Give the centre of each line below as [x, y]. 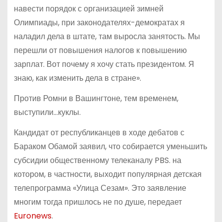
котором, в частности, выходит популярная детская [108, 174]
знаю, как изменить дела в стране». [77, 78]
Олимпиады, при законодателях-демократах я [99, 23]
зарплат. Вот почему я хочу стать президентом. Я [104, 64]
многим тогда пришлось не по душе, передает [98, 202]
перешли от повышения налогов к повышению [100, 51]
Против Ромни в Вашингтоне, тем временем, [96, 98]
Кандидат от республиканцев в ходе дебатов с [99, 132]
